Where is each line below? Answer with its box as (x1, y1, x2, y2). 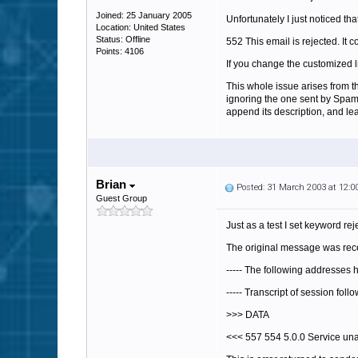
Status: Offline (96, 34, 150, 44)
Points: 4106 (96, 46, 144, 56)
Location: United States (96, 22, 185, 32)
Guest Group (96, 193, 147, 203)
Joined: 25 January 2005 (96, 10, 192, 20)
